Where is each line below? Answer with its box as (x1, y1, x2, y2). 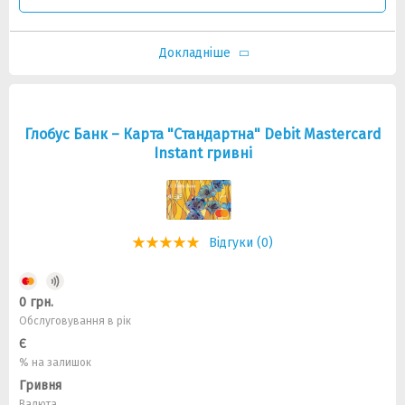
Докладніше (158, 45, 231, 61)
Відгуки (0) (209, 235, 273, 250)
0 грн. (19, 295, 53, 310)
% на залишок (19, 356, 91, 369)
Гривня (19, 378, 61, 393)
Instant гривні (153, 145, 252, 162)
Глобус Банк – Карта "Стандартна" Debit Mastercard (24, 126, 381, 143)
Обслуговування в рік (19, 315, 131, 327)
